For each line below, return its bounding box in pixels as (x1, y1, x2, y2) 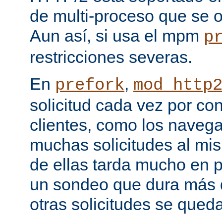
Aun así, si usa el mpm (30, 26, 204, 46)
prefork (55, 76, 124, 95)
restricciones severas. (30, 48, 192, 67)
